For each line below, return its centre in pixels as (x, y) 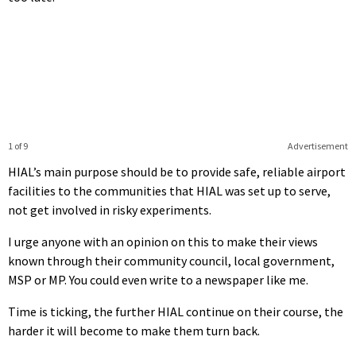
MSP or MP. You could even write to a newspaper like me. (158, 279)
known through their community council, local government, (171, 260)
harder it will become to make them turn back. (134, 330)
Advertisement (317, 145)
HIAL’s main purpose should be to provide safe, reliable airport (177, 171)
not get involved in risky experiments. (110, 209)
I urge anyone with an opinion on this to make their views (163, 241)
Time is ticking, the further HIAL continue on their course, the (176, 311)
